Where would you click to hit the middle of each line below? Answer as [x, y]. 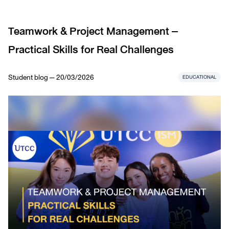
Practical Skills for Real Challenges [91, 49]
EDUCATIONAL [199, 77]
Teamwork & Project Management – [93, 31]
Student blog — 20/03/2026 [51, 77]
